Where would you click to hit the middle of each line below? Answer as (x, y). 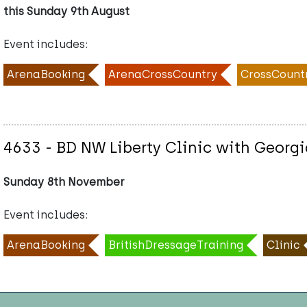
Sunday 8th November (64, 182)
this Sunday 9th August (66, 12)
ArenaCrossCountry (163, 75)
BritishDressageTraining (176, 245)
